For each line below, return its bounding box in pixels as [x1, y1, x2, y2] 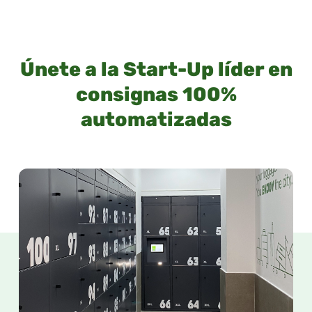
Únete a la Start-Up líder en [19, 58, 292, 81]
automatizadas [80, 108, 232, 132]
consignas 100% [75, 83, 237, 107]
